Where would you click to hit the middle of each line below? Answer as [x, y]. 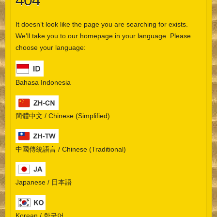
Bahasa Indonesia [43, 82]
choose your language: [50, 48]
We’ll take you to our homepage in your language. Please [103, 36]
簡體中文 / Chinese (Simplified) [62, 116]
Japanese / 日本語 [43, 182]
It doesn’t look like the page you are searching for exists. [101, 24]
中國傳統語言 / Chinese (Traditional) [70, 149]
